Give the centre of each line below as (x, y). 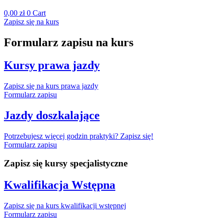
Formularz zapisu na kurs (69, 42)
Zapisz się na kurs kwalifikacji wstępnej (65, 206)
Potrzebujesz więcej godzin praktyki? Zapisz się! (79, 136)
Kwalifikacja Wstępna (60, 185)
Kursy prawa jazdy (52, 65)
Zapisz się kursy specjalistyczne (66, 163)
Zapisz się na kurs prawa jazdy (51, 86)
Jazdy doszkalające (52, 115)
